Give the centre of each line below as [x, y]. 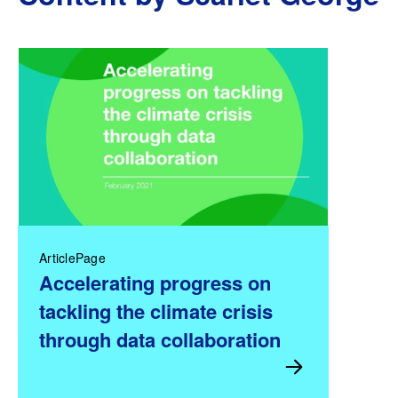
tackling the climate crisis [156, 310]
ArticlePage [72, 257]
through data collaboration [160, 339]
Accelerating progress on [155, 282]
